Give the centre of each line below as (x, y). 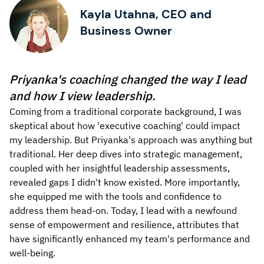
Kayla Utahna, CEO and (146, 14)
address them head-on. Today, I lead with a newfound (123, 210)
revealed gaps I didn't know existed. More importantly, (125, 182)
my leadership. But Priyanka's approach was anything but (131, 139)
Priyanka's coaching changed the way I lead (128, 79)
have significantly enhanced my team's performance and (130, 238)
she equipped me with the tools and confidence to (115, 196)
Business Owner (126, 30)
